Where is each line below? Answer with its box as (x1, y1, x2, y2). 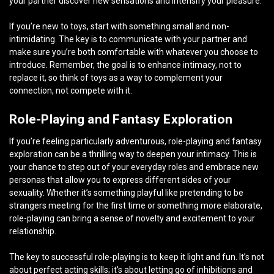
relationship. (9, 226, 56, 237)
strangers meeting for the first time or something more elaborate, (9, 201, 262, 211)
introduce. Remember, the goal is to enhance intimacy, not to (9, 60, 242, 70)
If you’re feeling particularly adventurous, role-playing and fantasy (9, 136, 262, 147)
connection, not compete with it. (9, 86, 132, 96)
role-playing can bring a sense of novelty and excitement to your (9, 213, 255, 224)
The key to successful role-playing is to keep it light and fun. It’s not (9, 252, 264, 262)
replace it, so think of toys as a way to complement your (9, 73, 223, 83)
